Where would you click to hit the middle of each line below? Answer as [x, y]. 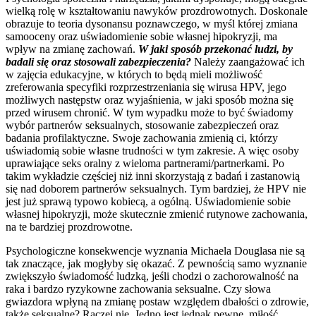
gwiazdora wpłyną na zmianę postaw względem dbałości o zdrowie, [157, 301]
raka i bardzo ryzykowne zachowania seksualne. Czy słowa [138, 288]
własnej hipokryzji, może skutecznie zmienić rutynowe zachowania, [157, 214]
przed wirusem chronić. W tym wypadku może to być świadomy [150, 112]
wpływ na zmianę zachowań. [72, 49]
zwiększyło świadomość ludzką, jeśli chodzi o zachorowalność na [152, 276]
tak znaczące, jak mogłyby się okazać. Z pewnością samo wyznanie [156, 263]
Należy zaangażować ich [249, 61]
